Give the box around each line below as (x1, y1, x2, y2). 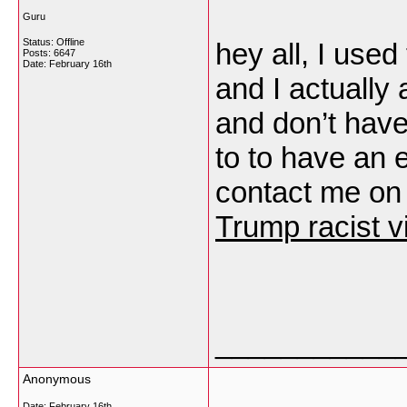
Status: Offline (23, 36, 84, 47)
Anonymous (23, 372, 91, 386)
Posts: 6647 (23, 47, 75, 58)
